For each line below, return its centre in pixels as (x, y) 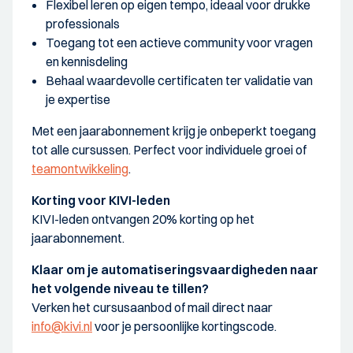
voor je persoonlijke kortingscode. (184, 326)
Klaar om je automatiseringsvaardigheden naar (175, 269)
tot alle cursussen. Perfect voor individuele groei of (169, 149)
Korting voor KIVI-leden (102, 200)
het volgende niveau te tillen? (120, 288)
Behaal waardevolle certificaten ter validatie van (179, 80)
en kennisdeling (87, 61)
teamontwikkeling (80, 168)
